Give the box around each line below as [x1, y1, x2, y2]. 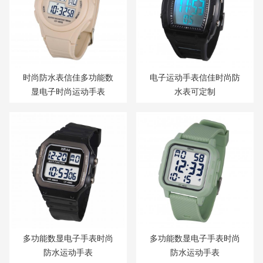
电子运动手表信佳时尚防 [149, 72, 240, 83]
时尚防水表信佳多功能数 [23, 72, 114, 83]
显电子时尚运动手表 [31, 86, 106, 97]
